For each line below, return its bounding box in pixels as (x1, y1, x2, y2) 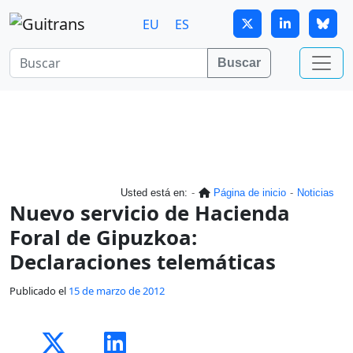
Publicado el (9, 283, 69, 298)
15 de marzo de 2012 (69, 283, 165, 298)
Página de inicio (214, 186, 286, 199)
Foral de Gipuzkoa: (9, 222, 197, 251)
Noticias (297, 186, 334, 199)
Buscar (217, 55, 261, 69)
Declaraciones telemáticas (9, 247, 276, 276)
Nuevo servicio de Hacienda (9, 198, 290, 227)
